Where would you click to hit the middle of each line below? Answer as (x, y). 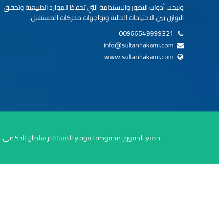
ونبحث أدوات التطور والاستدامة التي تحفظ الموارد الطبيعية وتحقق (94, 8)
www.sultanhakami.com (139, 56)
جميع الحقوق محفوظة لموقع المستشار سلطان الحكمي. (81, 138)
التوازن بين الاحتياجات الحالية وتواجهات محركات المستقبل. (107, 18)
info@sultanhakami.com (139, 45)
